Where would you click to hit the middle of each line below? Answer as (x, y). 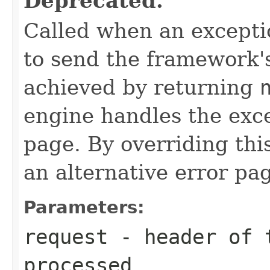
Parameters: (84, 207)
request (66, 237)
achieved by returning (142, 87)
